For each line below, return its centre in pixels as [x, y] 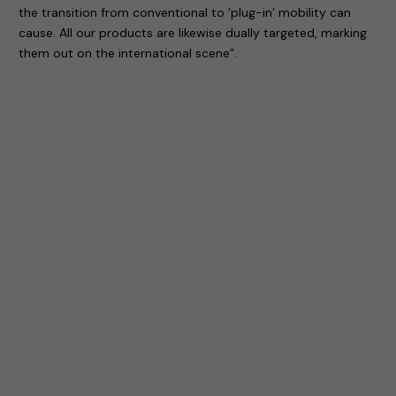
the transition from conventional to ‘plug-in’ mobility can [185, 12]
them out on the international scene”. [128, 53]
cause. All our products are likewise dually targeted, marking [193, 32]
